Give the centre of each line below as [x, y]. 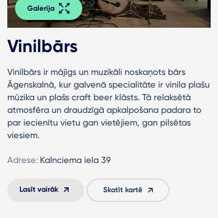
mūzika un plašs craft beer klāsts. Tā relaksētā [99, 97]
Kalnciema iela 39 [75, 160]
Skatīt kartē [123, 190]
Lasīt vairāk [39, 189]
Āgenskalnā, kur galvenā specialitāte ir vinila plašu [109, 84]
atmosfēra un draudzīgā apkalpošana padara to [104, 109]
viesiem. [23, 135]
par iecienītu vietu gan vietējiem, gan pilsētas [99, 122]
